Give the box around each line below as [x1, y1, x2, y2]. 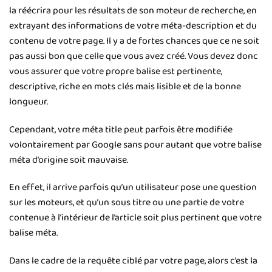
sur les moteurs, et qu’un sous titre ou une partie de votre [9, 195, 244, 211]
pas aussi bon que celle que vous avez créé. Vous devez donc [9, 48, 258, 64]
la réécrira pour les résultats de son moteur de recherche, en [9, 2, 257, 18]
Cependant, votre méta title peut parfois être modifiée [9, 121, 233, 137]
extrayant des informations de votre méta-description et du [9, 18, 257, 33]
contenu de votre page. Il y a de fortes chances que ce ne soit [9, 33, 259, 49]
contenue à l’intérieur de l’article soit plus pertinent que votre [9, 210, 262, 226]
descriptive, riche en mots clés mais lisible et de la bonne [9, 78, 241, 94]
